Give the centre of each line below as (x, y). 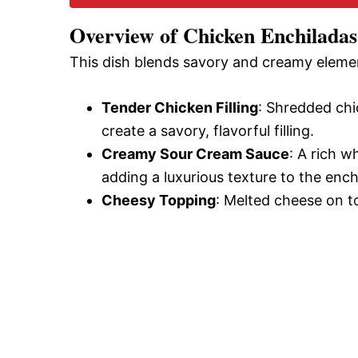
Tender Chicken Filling (180, 107)
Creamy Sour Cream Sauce (195, 154)
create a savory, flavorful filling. (208, 131)
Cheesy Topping (159, 200)
